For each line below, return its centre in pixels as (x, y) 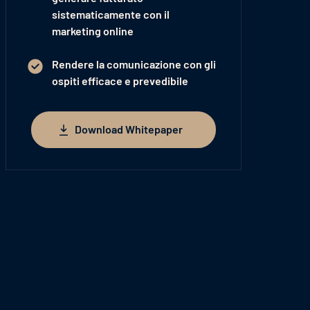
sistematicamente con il (110, 15)
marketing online (92, 31)
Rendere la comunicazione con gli (134, 64)
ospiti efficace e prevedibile (120, 81)
